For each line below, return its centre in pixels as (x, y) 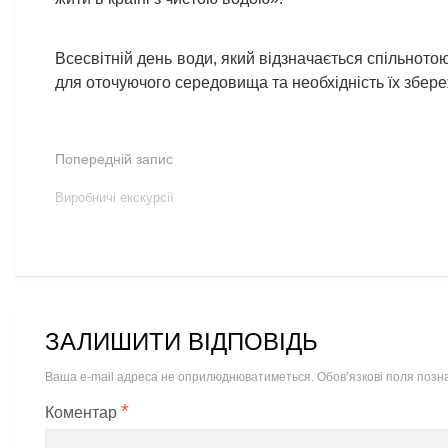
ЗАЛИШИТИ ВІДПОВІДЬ (181, 342)
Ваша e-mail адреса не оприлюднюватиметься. (179, 377)
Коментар (83, 413)
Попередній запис (114, 159)
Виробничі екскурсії (114, 198)
